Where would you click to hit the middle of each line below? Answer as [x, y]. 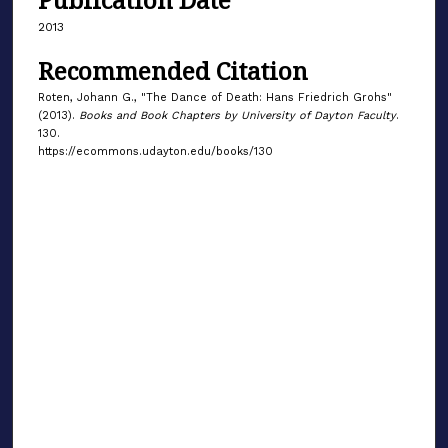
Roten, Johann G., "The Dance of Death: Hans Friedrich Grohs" [215, 97]
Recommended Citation [173, 70]
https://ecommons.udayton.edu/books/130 [155, 151]
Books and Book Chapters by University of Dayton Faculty [237, 115]
